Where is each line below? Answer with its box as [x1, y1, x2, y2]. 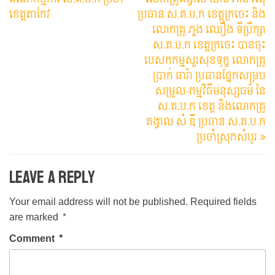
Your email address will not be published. [9, 193, 188, 211]
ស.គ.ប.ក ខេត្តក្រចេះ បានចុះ [153, 36, 266, 55]
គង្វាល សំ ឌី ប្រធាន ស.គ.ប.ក [146, 113, 266, 131]
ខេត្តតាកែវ [9, 6, 50, 24]
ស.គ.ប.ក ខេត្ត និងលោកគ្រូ [158, 98, 266, 116]
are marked [9, 208, 61, 227]
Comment [9, 230, 57, 248]
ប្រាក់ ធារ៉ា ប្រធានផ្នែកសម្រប [153, 67, 266, 85]
